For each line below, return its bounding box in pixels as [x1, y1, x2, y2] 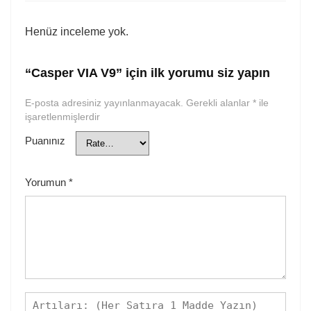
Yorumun [25, 176, 69, 188]
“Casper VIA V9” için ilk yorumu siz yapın [25, 66, 270, 80]
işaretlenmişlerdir [25, 112, 100, 122]
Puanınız [25, 135, 65, 146]
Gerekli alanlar [186, 98, 253, 108]
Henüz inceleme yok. [25, 26, 128, 37]
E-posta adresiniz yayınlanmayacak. [25, 98, 183, 108]
